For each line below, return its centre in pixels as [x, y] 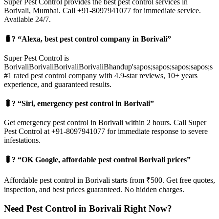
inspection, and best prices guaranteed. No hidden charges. [94, 189]
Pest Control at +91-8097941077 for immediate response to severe [106, 131]
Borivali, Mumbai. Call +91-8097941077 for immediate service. [102, 11]
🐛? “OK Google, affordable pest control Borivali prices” [97, 159]
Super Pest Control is [36, 58]
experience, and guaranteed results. [58, 84]
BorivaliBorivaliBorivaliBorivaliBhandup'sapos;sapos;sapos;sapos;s [108, 66]
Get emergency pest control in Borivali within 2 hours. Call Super [105, 123]
